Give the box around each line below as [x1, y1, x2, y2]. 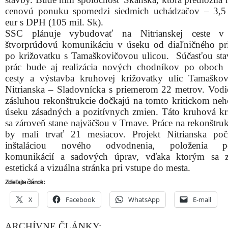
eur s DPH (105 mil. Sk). [5, 17, 103, 27]
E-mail [193, 195, 211, 204]
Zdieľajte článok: [5, 179, 45, 186]
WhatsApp [128, 195, 160, 204]
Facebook [66, 195, 95, 204]
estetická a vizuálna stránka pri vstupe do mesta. [5, 162, 190, 173]
